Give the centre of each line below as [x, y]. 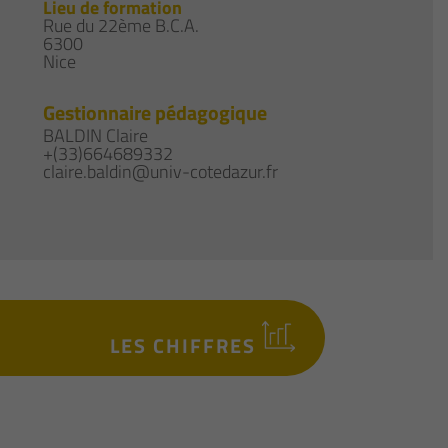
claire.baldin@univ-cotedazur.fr [161, 172]
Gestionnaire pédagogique [155, 113]
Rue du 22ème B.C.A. [121, 26]
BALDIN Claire [96, 136]
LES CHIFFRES [185, 346]
